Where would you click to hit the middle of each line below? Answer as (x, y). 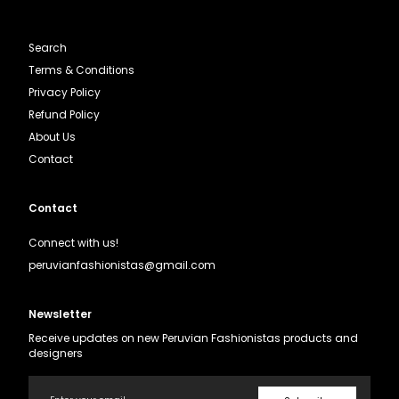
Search (48, 49)
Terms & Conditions (81, 71)
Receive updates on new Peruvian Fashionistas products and (193, 339)
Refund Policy (64, 115)
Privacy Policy (65, 93)
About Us (52, 138)
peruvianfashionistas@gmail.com (122, 266)
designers (56, 354)
